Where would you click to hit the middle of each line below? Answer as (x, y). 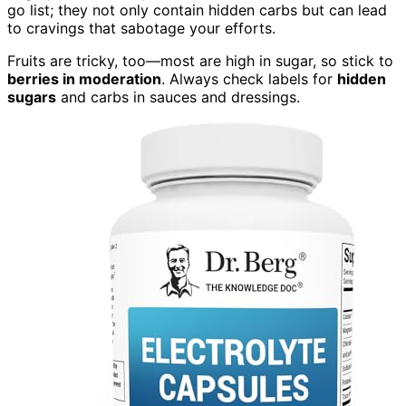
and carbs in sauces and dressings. (178, 97)
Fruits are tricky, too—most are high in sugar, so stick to (200, 61)
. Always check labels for (249, 79)
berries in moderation (84, 79)
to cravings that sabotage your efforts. (141, 29)
